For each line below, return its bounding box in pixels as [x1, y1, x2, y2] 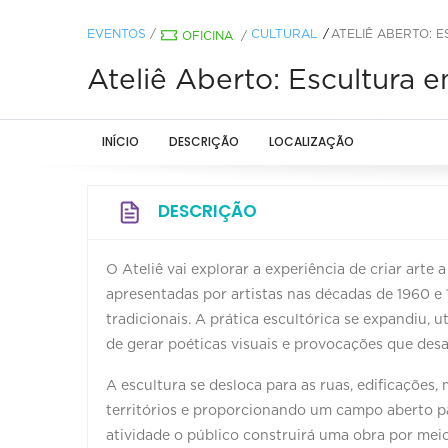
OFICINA [182, 29, 233, 42]
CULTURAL [251, 27, 317, 40]
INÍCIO [102, 132, 139, 150]
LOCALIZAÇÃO [269, 132, 354, 150]
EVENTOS [87, 27, 146, 40]
